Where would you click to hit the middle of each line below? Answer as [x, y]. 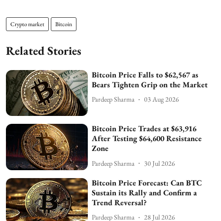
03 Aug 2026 [162, 99]
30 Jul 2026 [160, 163]
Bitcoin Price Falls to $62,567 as [145, 74]
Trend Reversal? [119, 202]
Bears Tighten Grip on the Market [150, 84]
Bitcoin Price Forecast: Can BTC [147, 183]
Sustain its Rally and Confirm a [145, 192]
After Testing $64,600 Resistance [147, 139]
